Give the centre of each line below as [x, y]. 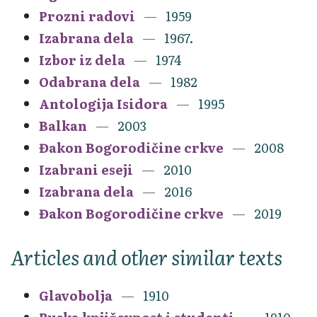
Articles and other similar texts [146, 257]
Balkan [63, 125]
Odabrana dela [90, 81]
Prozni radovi [87, 16]
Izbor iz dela [82, 59]
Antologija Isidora [103, 103]
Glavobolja [76, 295]
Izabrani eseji [86, 169]
